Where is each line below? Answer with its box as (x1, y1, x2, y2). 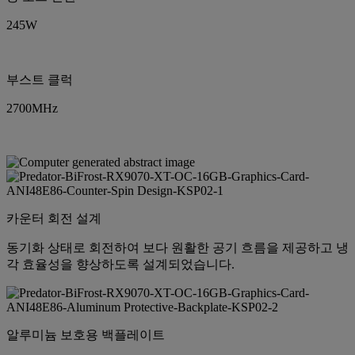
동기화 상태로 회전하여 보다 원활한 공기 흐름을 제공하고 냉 (6, 241, 349, 255)
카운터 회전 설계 (6, 212, 101, 226)
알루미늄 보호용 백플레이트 (6, 328, 165, 342)
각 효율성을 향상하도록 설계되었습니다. (6, 258, 235, 272)
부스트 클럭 (6, 73, 73, 87)
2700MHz (6, 101, 58, 116)
